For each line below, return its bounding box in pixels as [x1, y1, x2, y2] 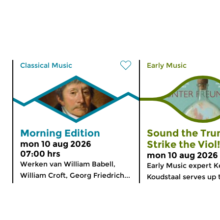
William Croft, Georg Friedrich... [20, 170, 130, 180]
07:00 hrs [20, 148, 60, 159]
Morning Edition [20, 127, 100, 139]
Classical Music [20, 60, 72, 70]
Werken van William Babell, [20, 159, 115, 168]
